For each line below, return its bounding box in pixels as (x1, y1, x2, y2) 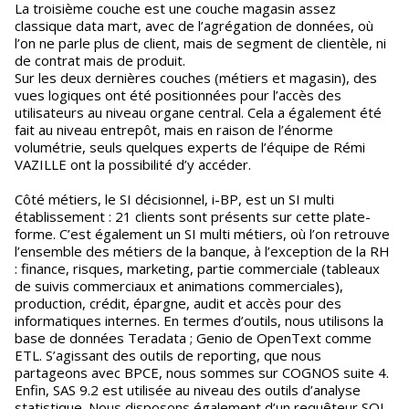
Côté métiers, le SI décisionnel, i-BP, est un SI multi (15, 190, 334, 208)
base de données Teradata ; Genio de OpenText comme (15, 329, 372, 347)
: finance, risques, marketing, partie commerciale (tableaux (15, 259, 380, 278)
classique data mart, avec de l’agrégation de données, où (15, 16, 373, 35)
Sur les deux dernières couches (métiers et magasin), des (15, 68, 377, 87)
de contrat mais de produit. (15, 51, 185, 69)
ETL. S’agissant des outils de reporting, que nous (15, 346, 321, 364)
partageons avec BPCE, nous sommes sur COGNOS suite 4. (15, 363, 389, 382)
